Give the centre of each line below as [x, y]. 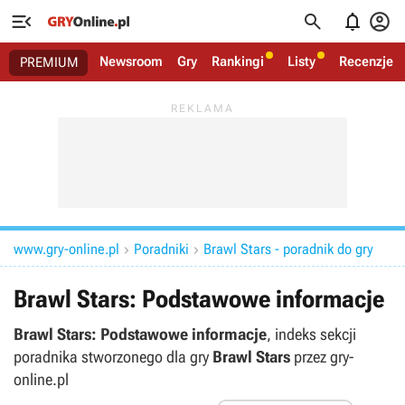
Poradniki [161, 249]
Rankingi [238, 61]
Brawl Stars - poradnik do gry [288, 249]
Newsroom [131, 61]
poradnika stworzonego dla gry [113, 357]
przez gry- [322, 357]
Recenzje [366, 61]
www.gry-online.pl [66, 249]
